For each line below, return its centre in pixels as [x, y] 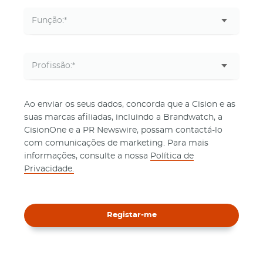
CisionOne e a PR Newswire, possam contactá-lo [123, 130]
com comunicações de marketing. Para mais [116, 143]
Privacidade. [49, 169]
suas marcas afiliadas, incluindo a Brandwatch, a [123, 117]
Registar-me [131, 215]
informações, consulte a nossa [87, 156]
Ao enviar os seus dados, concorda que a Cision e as [130, 104]
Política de [172, 156]
